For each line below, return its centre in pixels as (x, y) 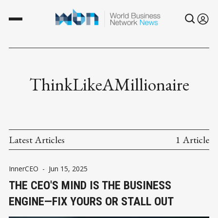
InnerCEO (24, 168)
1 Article (192, 139)
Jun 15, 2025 (68, 168)
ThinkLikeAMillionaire (109, 84)
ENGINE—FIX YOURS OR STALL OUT (91, 201)
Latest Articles (37, 139)
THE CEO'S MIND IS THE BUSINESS (90, 185)
